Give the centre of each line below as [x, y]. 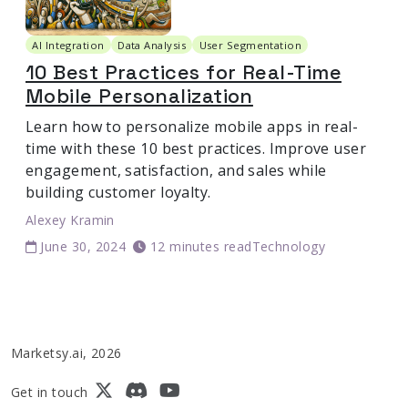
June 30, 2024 [83, 246]
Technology [289, 246]
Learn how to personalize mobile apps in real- [192, 126]
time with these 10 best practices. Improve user [196, 148]
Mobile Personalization [139, 96]
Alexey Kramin [70, 219]
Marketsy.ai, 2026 [66, 352]
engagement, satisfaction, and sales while [176, 170]
